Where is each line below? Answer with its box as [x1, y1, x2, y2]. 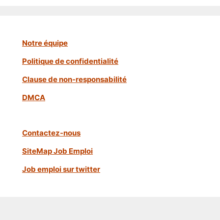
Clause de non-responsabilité [22, 75, 127, 84]
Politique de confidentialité [22, 56, 118, 66]
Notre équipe [22, 38, 68, 48]
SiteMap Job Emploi [22, 146, 93, 156]
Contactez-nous [22, 128, 81, 138]
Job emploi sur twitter [22, 165, 100, 174]
